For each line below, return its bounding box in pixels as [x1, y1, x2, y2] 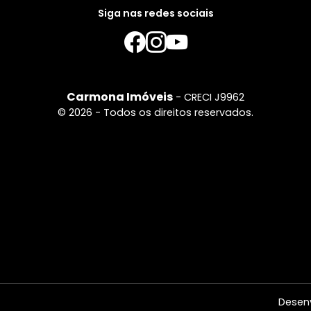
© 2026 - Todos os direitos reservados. [58, 106, 253, 120]
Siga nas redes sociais [97, 6, 214, 21]
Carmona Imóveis [67, 89, 173, 106]
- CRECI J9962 [173, 90, 244, 105]
